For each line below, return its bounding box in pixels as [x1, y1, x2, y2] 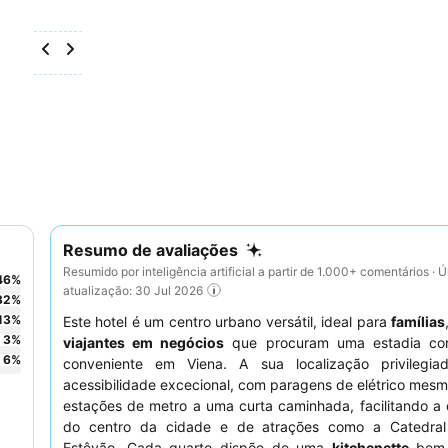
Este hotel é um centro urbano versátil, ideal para [63, 313, 392, 331]
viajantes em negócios [63, 334, 225, 352]
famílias [391, 313, 446, 331]
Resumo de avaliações [63, 240, 238, 260]
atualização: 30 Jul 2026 [63, 282, 203, 298]
